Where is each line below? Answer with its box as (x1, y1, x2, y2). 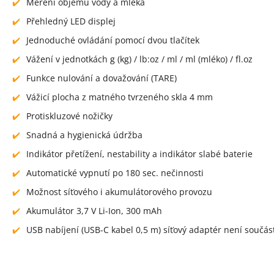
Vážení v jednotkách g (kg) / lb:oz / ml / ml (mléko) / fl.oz (26, 53, 253, 65)
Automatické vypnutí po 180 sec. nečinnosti (26, 167, 204, 179)
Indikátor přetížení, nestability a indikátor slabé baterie (26, 148, 253, 160)
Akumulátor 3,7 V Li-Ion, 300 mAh (26, 205, 162, 217)
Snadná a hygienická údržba (26, 129, 143, 141)
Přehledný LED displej (26, 15, 116, 28)
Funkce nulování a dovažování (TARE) (26, 72, 177, 84)
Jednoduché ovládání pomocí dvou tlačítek (26, 34, 199, 46)
